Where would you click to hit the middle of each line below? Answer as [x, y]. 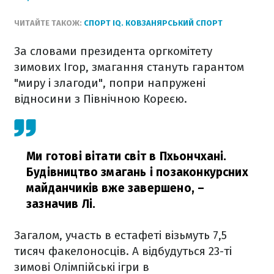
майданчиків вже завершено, [110, 188]
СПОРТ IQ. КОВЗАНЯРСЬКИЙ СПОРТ [153, 23]
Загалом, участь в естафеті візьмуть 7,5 [120, 235]
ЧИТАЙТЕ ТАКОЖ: [49, 23]
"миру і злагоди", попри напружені [110, 83]
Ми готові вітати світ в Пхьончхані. [127, 156]
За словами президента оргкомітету [113, 51]
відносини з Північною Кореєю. [101, 99]
